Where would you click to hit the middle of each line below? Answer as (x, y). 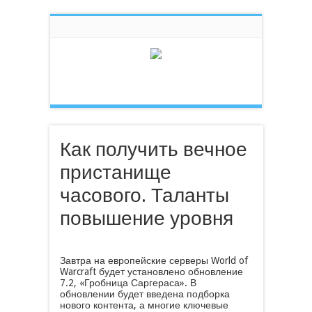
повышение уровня (146, 218)
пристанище (115, 172)
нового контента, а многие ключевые (144, 305)
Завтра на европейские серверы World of (154, 260)
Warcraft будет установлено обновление (151, 272)
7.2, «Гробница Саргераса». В (128, 283)
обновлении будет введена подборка (145, 294)
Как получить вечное (153, 149)
